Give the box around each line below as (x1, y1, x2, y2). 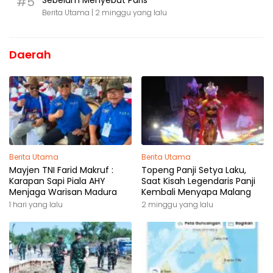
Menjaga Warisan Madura (9, 186, 117, 199)
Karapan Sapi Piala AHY (9, 175, 105, 188)
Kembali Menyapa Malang (141, 186, 251, 199)
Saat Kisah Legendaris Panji (141, 175, 255, 188)
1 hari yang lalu (9, 199, 63, 210)
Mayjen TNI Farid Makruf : (9, 164, 113, 177)
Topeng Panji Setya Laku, (141, 164, 246, 177)
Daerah (9, 47, 51, 63)
